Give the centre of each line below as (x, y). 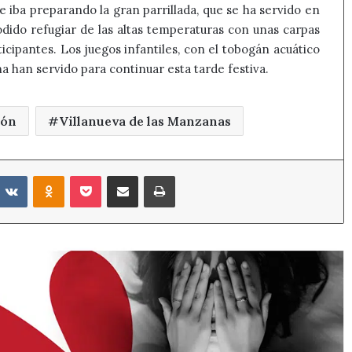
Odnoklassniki (99, 174)
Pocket (118, 174)
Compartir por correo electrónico (165, 174)
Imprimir (197, 174)
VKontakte (53, 174)
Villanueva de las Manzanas (145, 121)
